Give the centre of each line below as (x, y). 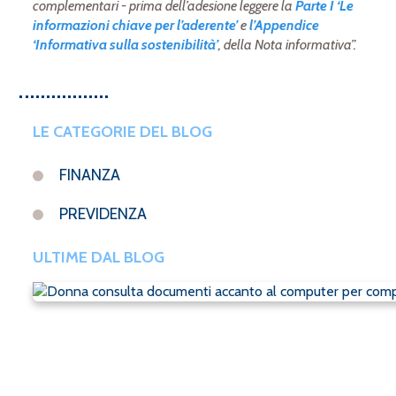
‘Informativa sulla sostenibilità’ (126, 45)
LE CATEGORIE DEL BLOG (123, 132)
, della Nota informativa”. (288, 45)
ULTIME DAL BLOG (99, 258)
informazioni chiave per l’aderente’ (136, 26)
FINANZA (90, 175)
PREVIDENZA (103, 214)
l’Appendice (285, 26)
